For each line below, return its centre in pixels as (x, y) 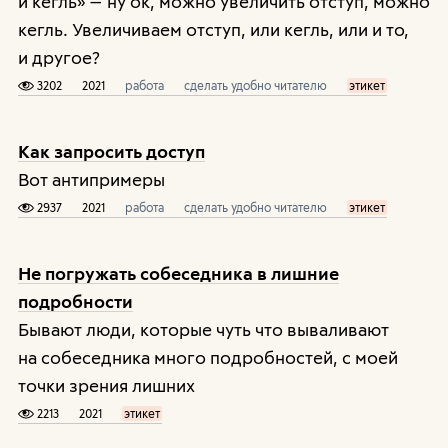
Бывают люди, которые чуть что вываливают (203, 329)
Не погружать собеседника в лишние (178, 273)
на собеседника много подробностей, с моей (207, 357)
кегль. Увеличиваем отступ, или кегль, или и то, (213, 29)
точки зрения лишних (106, 385)
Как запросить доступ (111, 151)
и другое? (58, 57)
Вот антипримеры (91, 179)
